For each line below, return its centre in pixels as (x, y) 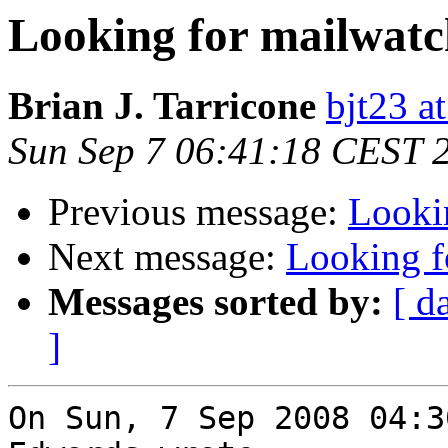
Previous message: (198, 212)
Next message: (167, 257)
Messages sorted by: (215, 302)
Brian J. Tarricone (162, 106)
